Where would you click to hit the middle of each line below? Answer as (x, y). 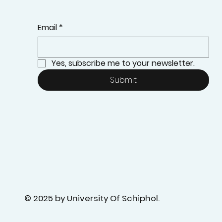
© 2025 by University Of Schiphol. (92, 198)
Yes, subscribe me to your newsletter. (123, 63)
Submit (124, 80)
